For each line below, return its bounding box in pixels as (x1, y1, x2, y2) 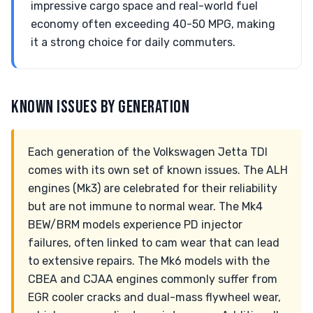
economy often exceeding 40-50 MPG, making (31, 17, 275, 31)
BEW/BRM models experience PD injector (28, 218, 242, 231)
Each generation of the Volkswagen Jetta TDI (28, 145, 268, 159)
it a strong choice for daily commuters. (31, 36, 235, 49)
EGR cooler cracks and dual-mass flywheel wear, (28, 291, 281, 304)
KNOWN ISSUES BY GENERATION (11, 96, 190, 118)
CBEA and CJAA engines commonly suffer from (28, 272, 277, 286)
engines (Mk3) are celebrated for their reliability (28, 182, 277, 195)
